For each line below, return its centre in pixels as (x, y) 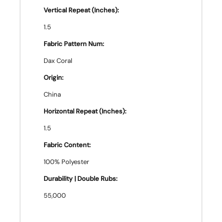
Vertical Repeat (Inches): (81, 10)
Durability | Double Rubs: (81, 179)
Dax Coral (58, 61)
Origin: (54, 78)
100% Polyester (66, 162)
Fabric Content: (67, 145)
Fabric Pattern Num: (74, 44)
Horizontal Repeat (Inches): (85, 111)
